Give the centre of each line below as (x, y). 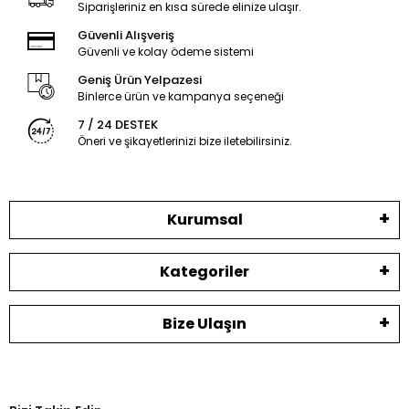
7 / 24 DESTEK (117, 125)
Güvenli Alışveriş (126, 36)
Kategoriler (204, 272)
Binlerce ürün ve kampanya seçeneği (180, 97)
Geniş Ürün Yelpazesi (139, 80)
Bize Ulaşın (204, 324)
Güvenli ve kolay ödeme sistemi (165, 52)
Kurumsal (204, 220)
